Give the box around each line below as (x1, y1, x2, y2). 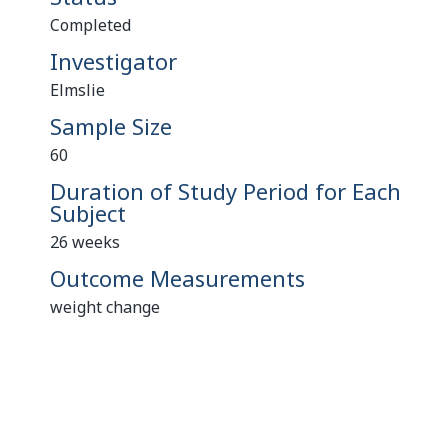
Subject (50, 198, 126, 228)
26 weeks (50, 231, 120, 253)
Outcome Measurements (50, 263, 305, 293)
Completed (50, 14, 131, 36)
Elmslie (50, 79, 105, 101)
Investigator (50, 46, 177, 76)
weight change (50, 296, 160, 318)
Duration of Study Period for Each (50, 176, 401, 206)
